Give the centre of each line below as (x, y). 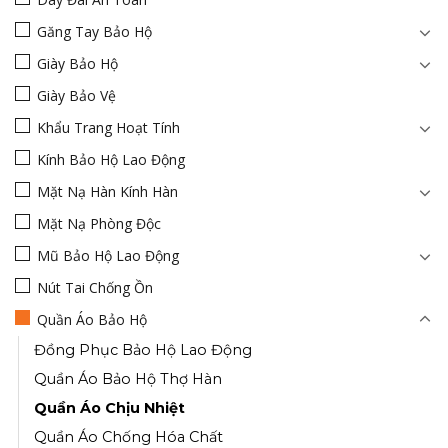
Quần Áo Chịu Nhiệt (109, 407)
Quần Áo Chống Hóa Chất (128, 436)
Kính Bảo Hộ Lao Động (111, 159)
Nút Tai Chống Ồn (95, 287)
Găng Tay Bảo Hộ (94, 31)
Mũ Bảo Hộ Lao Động (108, 255)
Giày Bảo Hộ (77, 63)
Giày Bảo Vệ (76, 95)
